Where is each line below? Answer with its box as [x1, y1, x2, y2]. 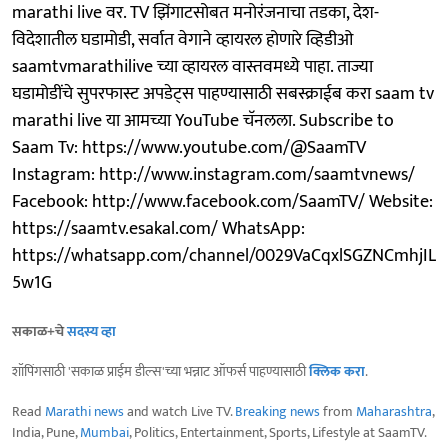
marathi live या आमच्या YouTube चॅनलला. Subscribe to [12, 105, 394, 136]
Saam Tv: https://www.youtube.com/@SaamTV [12, 132, 366, 163]
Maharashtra [356, 399, 432, 423]
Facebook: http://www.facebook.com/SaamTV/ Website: [12, 186, 433, 217]
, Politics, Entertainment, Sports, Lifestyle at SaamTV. [129, 420, 426, 444]
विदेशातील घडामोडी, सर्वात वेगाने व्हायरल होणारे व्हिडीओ [12, 24, 353, 55]
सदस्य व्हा [67, 319, 116, 343]
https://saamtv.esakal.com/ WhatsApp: [12, 213, 305, 244]
